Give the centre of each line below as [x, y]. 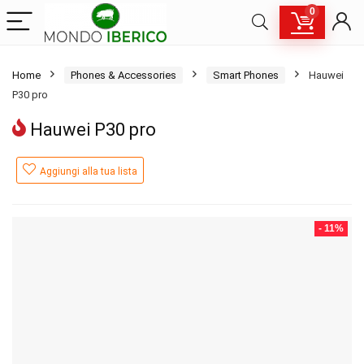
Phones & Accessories [123, 75]
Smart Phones [246, 75]
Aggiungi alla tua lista [89, 171]
